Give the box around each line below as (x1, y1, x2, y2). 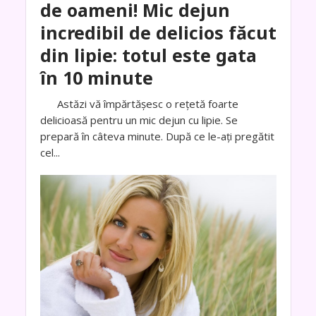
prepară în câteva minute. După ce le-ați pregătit (39, 128, 274, 143)
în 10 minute (39, 65, 153, 90)
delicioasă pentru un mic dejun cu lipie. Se (39, 112, 238, 127)
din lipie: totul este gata (39, 42, 257, 67)
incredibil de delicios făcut (39, 20, 276, 44)
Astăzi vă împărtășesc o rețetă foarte (39, 96, 238, 111)
